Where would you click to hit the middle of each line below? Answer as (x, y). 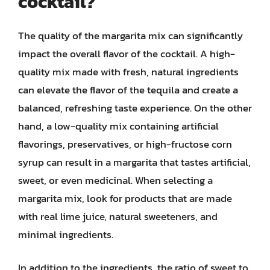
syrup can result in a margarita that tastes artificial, (134, 162)
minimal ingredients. (66, 234)
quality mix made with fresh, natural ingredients (128, 71)
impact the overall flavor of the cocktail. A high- (127, 53)
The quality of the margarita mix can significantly (130, 35)
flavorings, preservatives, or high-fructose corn (125, 144)
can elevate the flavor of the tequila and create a (128, 89)
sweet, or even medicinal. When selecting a (115, 180)
